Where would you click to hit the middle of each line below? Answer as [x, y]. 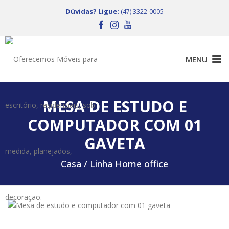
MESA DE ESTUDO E [114, 107]
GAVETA [114, 144]
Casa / [75, 164]
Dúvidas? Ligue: [92, 11]
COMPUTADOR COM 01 [114, 125]
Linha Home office [129, 164]
